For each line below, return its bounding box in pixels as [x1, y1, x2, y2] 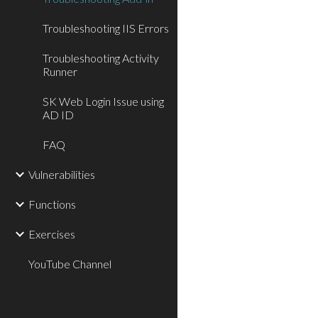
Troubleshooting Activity [43, 51, 159, 65]
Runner [43, 65, 77, 78]
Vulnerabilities [28, 168, 95, 181]
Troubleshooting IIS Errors [43, 21, 169, 35]
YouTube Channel [28, 257, 111, 270]
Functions [28, 197, 76, 211]
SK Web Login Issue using [43, 94, 164, 108]
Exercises [28, 227, 75, 241]
